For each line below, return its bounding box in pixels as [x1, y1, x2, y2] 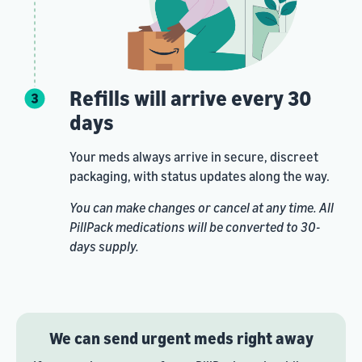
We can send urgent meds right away [48, 329, 314, 348]
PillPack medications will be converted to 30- [69, 219, 320, 236]
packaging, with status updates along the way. [69, 168, 330, 185]
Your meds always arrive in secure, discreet [69, 149, 318, 166]
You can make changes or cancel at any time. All [69, 200, 334, 217]
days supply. [69, 238, 139, 255]
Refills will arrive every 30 [69, 86, 312, 112]
